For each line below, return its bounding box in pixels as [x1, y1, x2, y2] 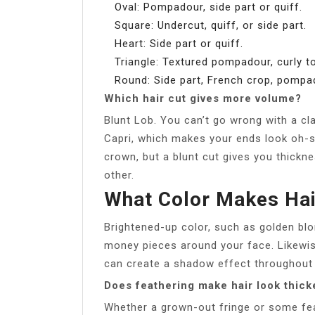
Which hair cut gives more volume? [104, 91, 302, 105]
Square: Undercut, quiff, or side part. [115, 18, 307, 32]
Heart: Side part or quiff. [115, 37, 243, 50]
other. [104, 168, 134, 181]
